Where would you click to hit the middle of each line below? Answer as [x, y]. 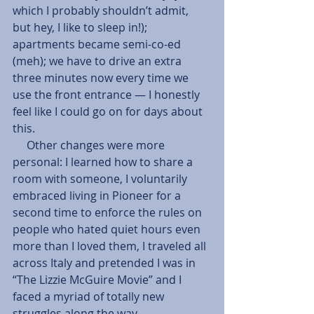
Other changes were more [20, 145]
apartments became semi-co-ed [98, 45]
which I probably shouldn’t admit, [102, 11]
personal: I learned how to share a [104, 162]
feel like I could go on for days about [109, 112]
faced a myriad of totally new [90, 297]
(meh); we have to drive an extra [98, 61]
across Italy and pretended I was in [105, 263]
